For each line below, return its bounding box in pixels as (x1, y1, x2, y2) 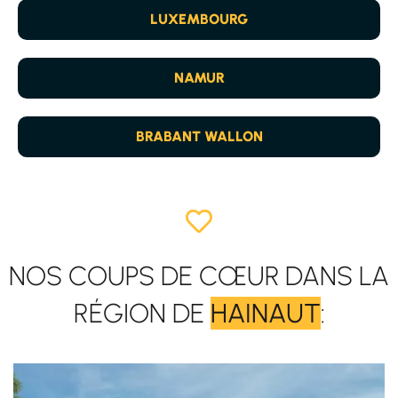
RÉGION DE (73, 296, 211, 330)
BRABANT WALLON (135, 128, 263, 146)
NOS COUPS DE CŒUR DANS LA (9, 259, 389, 292)
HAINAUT (210, 296, 321, 330)
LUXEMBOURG (150, 11, 248, 28)
